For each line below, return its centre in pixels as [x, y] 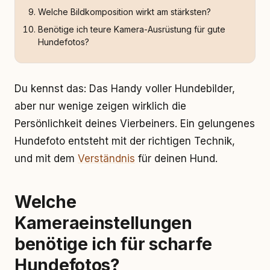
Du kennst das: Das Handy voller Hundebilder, [125, 89]
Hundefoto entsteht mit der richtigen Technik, [125, 141]
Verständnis [106, 159]
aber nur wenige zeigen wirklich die [100, 106]
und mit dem [46, 159]
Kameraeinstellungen [103, 223]
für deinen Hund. [176, 159]
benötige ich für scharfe [113, 244]
